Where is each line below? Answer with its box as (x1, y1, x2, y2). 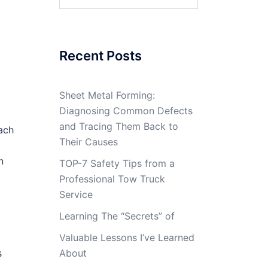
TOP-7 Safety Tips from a (59, 157, 175, 169)
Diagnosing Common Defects (59, 105, 193, 117)
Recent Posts (59, 48, 142, 63)
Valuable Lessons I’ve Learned (59, 232, 194, 243)
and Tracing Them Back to (59, 120, 178, 132)
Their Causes (59, 136, 118, 148)
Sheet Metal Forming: (59, 89, 155, 101)
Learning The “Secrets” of (59, 210, 175, 222)
